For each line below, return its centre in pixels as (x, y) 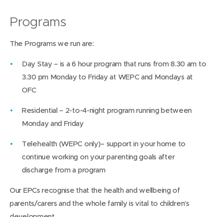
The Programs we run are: (52, 43)
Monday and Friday (53, 123)
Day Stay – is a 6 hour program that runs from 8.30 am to (114, 63)
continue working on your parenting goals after (98, 156)
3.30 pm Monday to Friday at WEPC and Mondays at (107, 77)
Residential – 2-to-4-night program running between (107, 110)
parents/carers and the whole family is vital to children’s (100, 203)
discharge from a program (64, 170)
